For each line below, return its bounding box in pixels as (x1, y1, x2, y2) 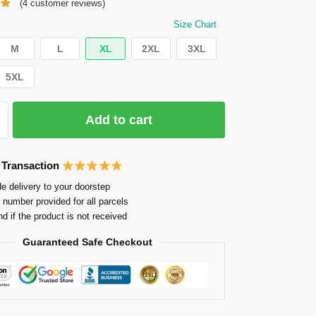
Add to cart (85, 113, 153, 128)
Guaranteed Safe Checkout (22, 236, 152, 248)
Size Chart (174, 19, 217, 30)
